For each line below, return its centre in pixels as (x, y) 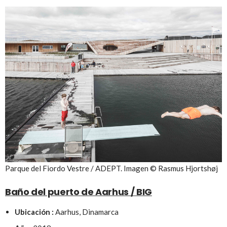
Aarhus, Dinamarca (86, 212)
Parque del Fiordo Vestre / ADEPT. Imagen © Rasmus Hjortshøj (111, 168)
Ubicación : (34, 212)
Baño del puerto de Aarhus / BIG (79, 192)
